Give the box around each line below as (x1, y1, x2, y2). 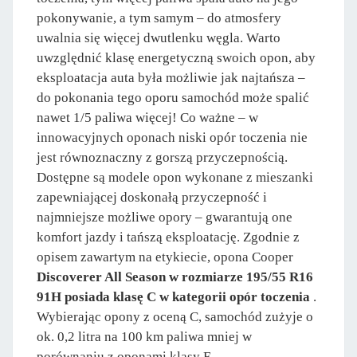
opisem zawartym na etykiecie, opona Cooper (37, 249, 293, 265)
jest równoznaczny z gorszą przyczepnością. (37, 150, 288, 166)
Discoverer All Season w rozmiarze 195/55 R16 (37, 269, 313, 285)
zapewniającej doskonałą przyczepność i (37, 190, 267, 206)
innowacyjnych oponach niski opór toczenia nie (37, 130, 308, 146)
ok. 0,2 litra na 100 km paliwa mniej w (37, 329, 252, 345)
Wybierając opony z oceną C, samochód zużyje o (37, 309, 313, 325)
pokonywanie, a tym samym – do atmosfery (37, 10, 281, 26)
